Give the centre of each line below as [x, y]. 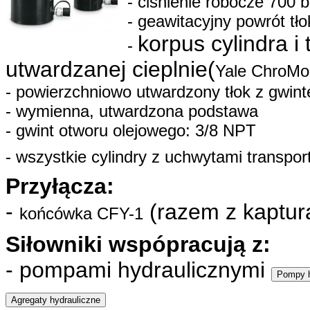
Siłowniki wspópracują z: [138, 245]
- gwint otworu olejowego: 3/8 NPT [131, 131]
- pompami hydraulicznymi [138, 270]
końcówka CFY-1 [81, 214]
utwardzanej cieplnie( [110, 70]
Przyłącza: [60, 186]
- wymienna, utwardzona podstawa [132, 111]
